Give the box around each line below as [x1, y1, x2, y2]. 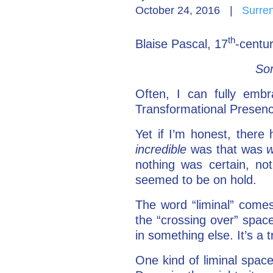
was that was [190, 142, 267, 156]
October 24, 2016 [135, 4, 220, 16]
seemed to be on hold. [135, 172, 257, 186]
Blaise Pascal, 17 [135, 37, 228, 51]
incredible [135, 142, 191, 156]
